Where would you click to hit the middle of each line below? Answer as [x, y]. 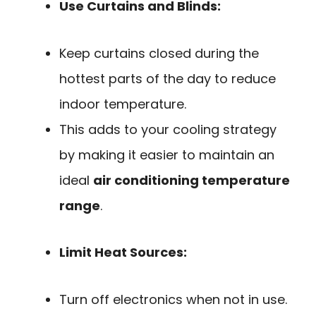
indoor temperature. [123, 104]
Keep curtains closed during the [159, 53]
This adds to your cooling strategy [168, 129]
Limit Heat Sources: [123, 253]
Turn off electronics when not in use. [173, 299]
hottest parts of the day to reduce [168, 78]
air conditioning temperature [192, 180]
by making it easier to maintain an [167, 154]
